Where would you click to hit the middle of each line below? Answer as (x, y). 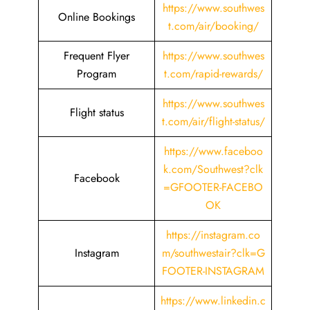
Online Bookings (97, 17)
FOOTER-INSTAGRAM (213, 271)
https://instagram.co (213, 235)
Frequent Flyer (97, 56)
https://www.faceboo (213, 151)
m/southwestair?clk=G (213, 253)
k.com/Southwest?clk (213, 169)
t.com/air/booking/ (213, 26)
